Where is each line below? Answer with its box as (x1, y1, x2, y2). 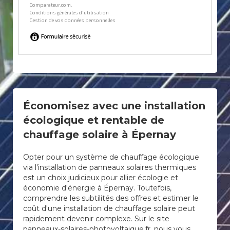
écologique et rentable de (23, 114, 164, 126)
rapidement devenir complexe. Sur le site (23, 214, 169, 223)
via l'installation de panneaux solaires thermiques (23, 163, 196, 172)
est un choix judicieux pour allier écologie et (23, 173, 178, 182)
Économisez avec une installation (23, 100, 205, 112)
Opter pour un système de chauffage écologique (23, 152, 199, 162)
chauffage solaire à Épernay (23, 128, 176, 141)
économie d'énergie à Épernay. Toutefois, (23, 183, 171, 193)
